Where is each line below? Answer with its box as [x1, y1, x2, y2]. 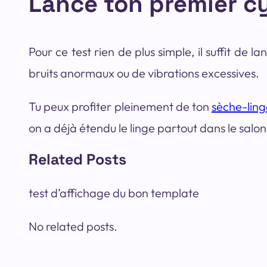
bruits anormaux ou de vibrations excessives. [29, 66, 259, 81]
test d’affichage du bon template [29, 185, 199, 201]
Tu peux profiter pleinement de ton [29, 99, 212, 114]
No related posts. [29, 219, 117, 234]
